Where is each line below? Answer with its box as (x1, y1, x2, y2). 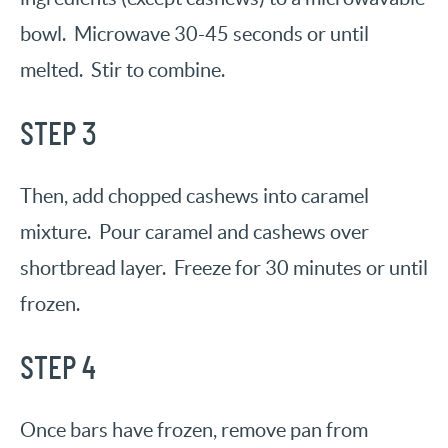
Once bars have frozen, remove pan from (20, 419, 368, 442)
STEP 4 (20, 353, 96, 386)
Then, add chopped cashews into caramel (20, 185, 369, 208)
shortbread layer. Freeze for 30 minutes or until (20, 257, 428, 280)
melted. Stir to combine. (20, 59, 225, 82)
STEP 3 (20, 119, 97, 152)
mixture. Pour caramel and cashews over (20, 221, 369, 244)
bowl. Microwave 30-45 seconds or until (20, 23, 369, 46)
